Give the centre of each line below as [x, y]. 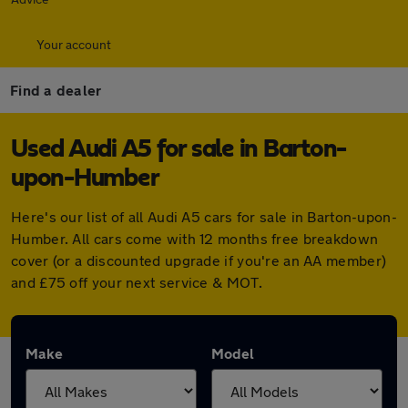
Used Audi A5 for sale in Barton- [178, 149]
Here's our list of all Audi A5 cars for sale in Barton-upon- [204, 216]
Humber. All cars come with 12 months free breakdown [195, 238]
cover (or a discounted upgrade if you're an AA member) [199, 260]
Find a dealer [56, 90]
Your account [74, 44]
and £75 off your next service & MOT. [137, 282]
